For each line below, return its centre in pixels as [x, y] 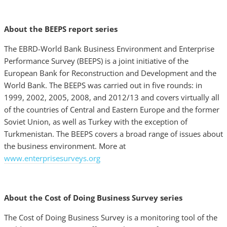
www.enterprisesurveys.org [52, 158]
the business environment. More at [65, 146]
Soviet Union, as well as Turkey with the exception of [96, 122]
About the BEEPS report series [61, 29]
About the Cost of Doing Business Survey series [93, 198]
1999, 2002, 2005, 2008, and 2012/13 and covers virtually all [112, 97]
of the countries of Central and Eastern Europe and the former [112, 109]
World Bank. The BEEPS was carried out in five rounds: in [103, 85]
